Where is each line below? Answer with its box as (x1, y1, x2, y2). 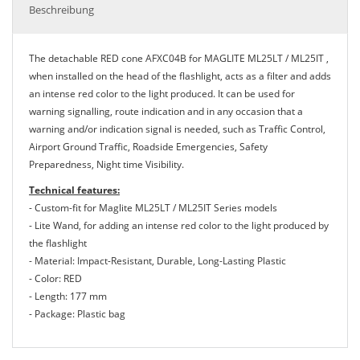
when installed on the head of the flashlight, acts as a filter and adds (29, 69, 331, 83)
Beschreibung (29, 2, 94, 17)
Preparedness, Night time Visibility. (29, 157, 184, 171)
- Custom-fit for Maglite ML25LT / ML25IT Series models (29, 201, 277, 215)
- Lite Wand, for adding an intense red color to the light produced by (29, 219, 329, 232)
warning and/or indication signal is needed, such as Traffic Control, (29, 122, 325, 136)
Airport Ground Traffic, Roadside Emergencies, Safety (29, 140, 268, 153)
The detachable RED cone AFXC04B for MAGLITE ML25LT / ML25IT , (29, 51, 329, 65)
